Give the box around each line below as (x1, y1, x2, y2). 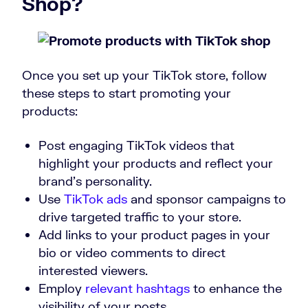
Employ (38, 280, 85, 296)
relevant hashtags (85, 280, 190, 296)
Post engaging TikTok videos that (38, 137, 234, 153)
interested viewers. (38, 263, 148, 278)
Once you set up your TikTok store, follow (22, 67, 267, 83)
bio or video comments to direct (38, 245, 225, 261)
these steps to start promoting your (22, 85, 231, 101)
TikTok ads (64, 191, 127, 207)
